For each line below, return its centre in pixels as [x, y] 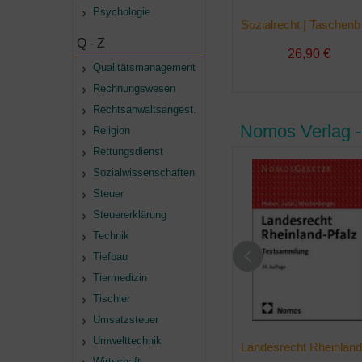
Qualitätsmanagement [144, 67]
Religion [112, 130]
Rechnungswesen [134, 88]
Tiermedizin [120, 278]
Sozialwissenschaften [144, 173]
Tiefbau [110, 257]
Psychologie [122, 12]
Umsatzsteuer [126, 320]
